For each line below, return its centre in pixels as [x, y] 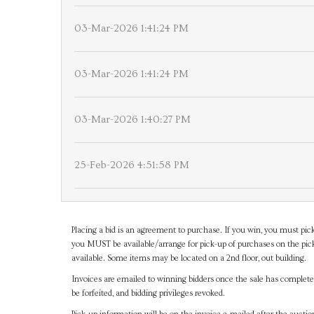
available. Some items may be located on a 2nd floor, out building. [189, 258]
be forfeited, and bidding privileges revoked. [148, 293]
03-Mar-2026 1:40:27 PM [132, 120]
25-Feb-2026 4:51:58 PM [132, 165]
